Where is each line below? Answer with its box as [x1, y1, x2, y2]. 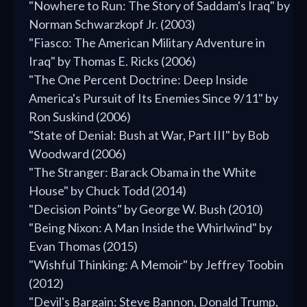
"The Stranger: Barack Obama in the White [29, 164, 256, 180]
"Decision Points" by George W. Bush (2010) [29, 201, 263, 217]
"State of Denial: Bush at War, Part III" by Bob [29, 127, 269, 143]
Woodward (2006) [29, 146, 126, 162]
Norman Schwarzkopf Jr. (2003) [29, 16, 195, 32]
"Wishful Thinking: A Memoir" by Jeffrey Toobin [29, 257, 284, 273]
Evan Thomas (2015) [29, 238, 138, 254]
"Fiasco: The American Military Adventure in [29, 35, 265, 51]
